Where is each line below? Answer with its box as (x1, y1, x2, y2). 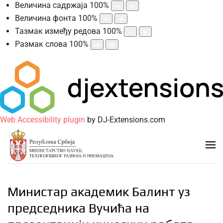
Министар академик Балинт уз (7, 184, 190, 199)
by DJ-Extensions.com (85, 115, 165, 125)
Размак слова (15, 39, 67, 49)
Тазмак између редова (15, 26, 101, 36)
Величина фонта (15, 13, 76, 23)
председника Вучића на (7, 200, 149, 216)
